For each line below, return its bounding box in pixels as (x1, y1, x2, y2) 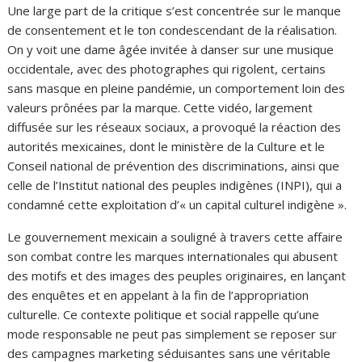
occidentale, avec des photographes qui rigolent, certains (7, 60, 326, 77)
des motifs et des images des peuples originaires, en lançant (7, 267, 347, 284)
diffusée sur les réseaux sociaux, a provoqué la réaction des (7, 118, 342, 135)
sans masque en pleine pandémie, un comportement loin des (7, 79, 346, 96)
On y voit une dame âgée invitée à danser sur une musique (7, 40, 335, 57)
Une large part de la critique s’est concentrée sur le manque (7, 2, 342, 19)
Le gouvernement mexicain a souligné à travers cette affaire (7, 228, 343, 245)
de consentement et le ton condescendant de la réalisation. (7, 21, 338, 38)
